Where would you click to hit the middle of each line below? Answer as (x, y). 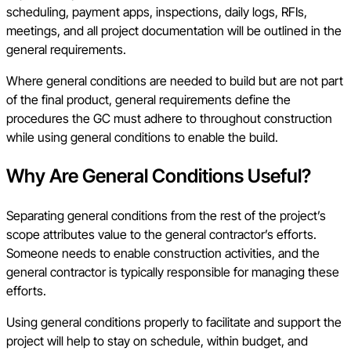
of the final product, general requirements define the (148, 100)
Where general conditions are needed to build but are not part (175, 81)
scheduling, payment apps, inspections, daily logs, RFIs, (157, 12)
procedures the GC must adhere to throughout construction (169, 119)
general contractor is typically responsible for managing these (173, 271)
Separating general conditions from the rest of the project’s (166, 215)
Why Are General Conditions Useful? (159, 176)
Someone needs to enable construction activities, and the (163, 253)
